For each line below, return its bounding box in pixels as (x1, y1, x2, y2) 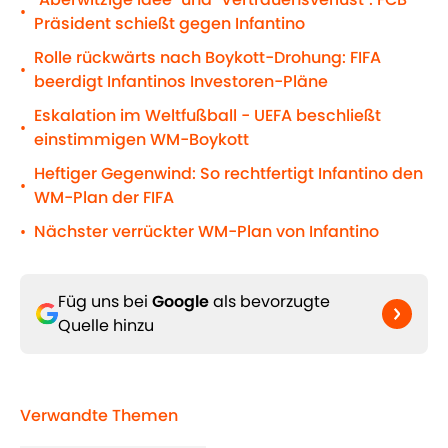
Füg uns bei (58, 290, 152, 314)
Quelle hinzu (58, 314, 154, 338)
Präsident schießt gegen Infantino (34, 12, 305, 36)
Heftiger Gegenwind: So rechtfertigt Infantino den (34, 162, 423, 186)
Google (152, 290, 209, 314)
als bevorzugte (209, 290, 330, 314)
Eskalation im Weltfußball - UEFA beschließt (34, 104, 381, 128)
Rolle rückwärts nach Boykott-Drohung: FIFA (34, 46, 381, 70)
